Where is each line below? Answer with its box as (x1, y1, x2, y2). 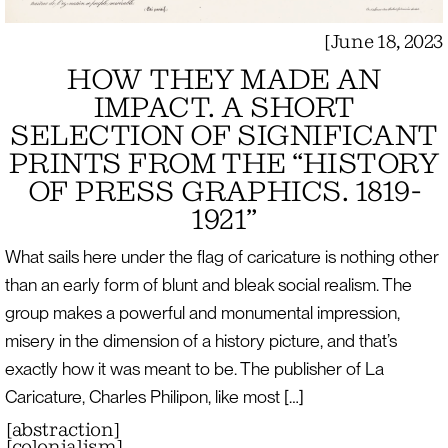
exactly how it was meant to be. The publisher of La (4, 358, 384, 380)
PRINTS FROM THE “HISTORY (8, 145, 440, 181)
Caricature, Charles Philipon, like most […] (4, 386, 304, 408)
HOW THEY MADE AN (67, 61, 381, 97)
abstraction (11, 418, 114, 442)
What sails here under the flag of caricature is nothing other (4, 246, 439, 268)
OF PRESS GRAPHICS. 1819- (27, 173, 421, 209)
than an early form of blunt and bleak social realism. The (4, 274, 412, 296)
